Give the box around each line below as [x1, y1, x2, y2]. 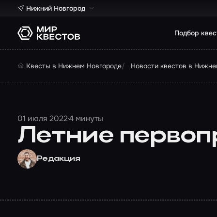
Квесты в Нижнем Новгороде [26, 62, 122, 70]
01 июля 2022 [17, 113, 68, 124]
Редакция [37, 155, 80, 163]
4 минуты [69, 113, 103, 124]
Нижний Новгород [26, 4, 85, 13]
